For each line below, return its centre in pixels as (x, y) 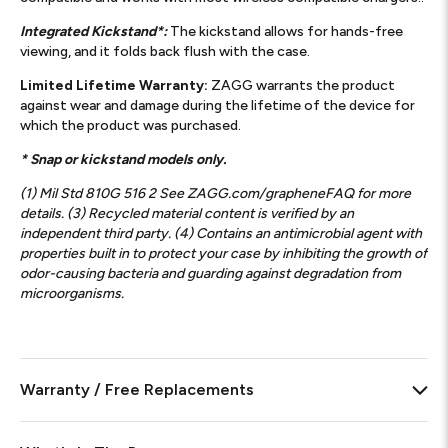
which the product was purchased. (130, 125)
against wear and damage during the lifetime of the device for (217, 105)
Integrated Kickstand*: (93, 31)
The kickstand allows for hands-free (285, 31)
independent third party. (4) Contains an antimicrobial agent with (221, 233)
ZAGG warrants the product (303, 85)
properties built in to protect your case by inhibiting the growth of (223, 253)
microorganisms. (72, 293)
